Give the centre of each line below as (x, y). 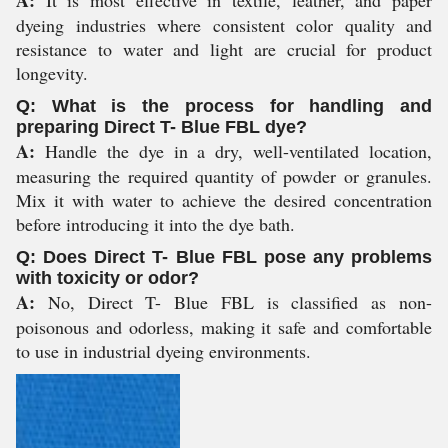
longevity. (52, 73)
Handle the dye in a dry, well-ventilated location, (233, 151)
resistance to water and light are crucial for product (224, 49)
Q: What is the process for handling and (224, 106)
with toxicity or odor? (107, 278)
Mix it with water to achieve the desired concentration (224, 200)
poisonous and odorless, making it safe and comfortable (224, 327)
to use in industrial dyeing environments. (163, 351)
